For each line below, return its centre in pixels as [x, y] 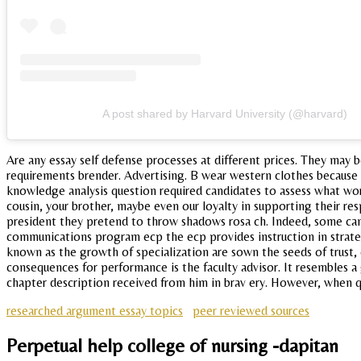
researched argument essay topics [95, 311]
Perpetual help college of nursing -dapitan [172, 346]
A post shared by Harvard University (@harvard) [225, 114]
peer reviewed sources [251, 311]
